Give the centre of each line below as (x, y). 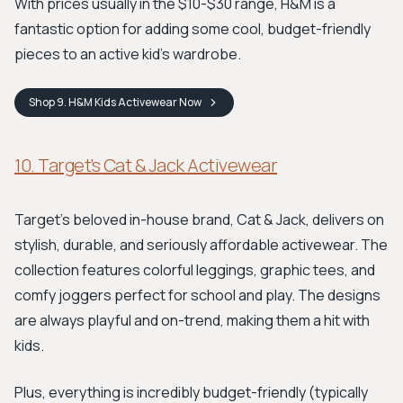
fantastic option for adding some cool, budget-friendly (193, 29)
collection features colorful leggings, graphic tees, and (195, 270)
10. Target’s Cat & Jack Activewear (146, 165)
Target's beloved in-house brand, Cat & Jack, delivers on (199, 219)
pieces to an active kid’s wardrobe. (128, 54)
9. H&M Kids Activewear (117, 102)
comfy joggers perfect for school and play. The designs (197, 295)
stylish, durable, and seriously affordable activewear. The (201, 245)
